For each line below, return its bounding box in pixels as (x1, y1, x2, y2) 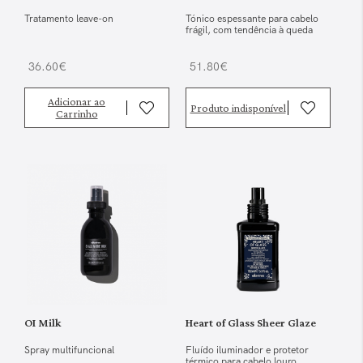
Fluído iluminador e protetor (186, 344, 309, 357)
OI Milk (24, 316, 61, 330)
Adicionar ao (48, 94, 105, 108)
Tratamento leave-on (24, 11, 113, 25)
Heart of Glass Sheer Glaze (186, 316, 316, 330)
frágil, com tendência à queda (186, 23, 313, 36)
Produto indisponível (190, 100, 286, 114)
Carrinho (55, 106, 98, 120)
